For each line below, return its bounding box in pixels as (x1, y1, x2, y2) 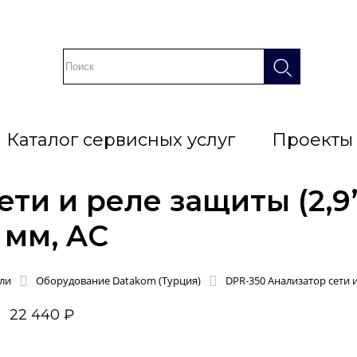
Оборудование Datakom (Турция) (36, 273, 201, 288)
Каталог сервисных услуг (6, 129, 235, 151)
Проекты (271, 129, 353, 151)
